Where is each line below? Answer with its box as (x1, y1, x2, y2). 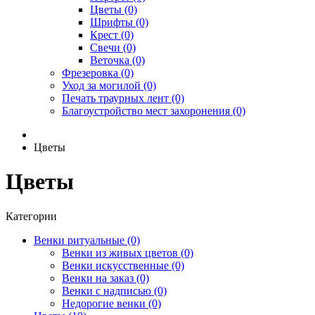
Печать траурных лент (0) (62, 92, 184, 104)
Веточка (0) (90, 54, 145, 66)
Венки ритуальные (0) (34, 233, 140, 246)
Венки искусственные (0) (62, 259, 184, 271)
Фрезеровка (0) (62, 67, 134, 79)
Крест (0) (90, 29, 134, 41)
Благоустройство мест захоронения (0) (62, 105, 245, 117)
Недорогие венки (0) (62, 297, 161, 309)
